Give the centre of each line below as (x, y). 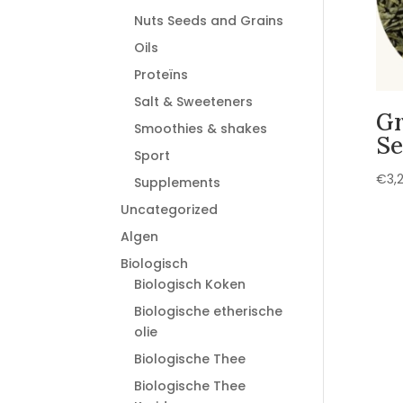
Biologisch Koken (190, 284)
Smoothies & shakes (201, 129)
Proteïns (161, 75)
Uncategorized (170, 210)
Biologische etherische (209, 311)
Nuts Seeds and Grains (209, 21)
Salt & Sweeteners (194, 102)
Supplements (178, 183)
